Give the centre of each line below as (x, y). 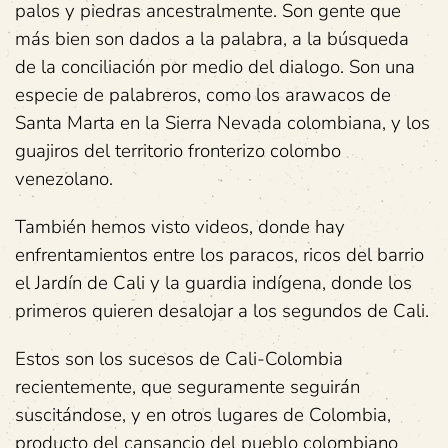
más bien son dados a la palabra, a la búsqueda (212, 39)
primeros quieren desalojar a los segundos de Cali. (222, 311)
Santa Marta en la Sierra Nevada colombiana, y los (222, 123)
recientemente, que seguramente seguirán (187, 387)
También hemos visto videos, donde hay (180, 227)
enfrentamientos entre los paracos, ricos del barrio (219, 255)
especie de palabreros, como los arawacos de (203, 95)
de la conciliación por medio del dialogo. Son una (215, 67)
